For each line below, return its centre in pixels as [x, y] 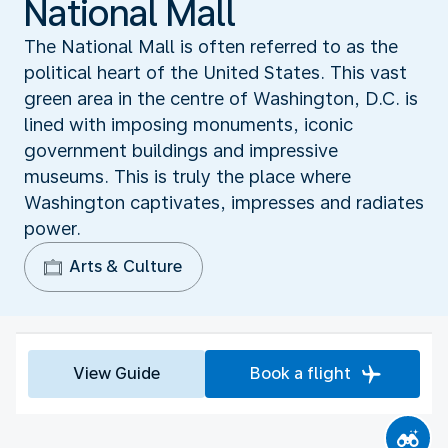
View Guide [116, 373]
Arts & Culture [125, 266]
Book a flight [300, 373]
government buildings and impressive [181, 150]
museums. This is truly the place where [187, 176]
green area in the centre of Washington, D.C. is [221, 98]
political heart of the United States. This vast [215, 72]
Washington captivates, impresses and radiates [224, 202]
